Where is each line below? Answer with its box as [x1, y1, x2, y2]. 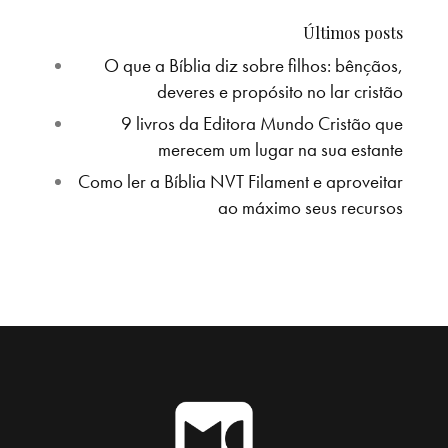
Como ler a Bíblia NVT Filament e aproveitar [78, 169, 403, 195]
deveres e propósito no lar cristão [157, 79, 403, 105]
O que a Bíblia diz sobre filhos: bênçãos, [104, 53, 403, 79]
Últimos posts [303, 22, 403, 44]
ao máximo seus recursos [218, 195, 403, 221]
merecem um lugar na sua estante [158, 137, 403, 163]
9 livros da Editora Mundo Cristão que [121, 111, 403, 137]
